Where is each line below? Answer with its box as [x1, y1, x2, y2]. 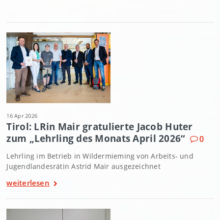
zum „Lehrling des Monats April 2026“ [6, 132, 185, 144]
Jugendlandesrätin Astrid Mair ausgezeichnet [6, 161, 161, 171]
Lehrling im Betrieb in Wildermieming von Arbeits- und [6, 151, 193, 161]
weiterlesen [6, 177, 50, 188]
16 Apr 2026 [6, 111, 38, 119]
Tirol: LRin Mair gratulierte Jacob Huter [6, 120, 193, 133]
